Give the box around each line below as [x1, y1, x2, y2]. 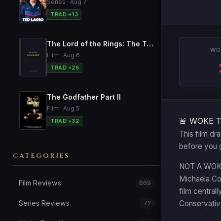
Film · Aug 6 [47, 51, 80, 59]
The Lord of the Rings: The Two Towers [147, 39, 153, 48]
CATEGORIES [13, 151, 70, 160]
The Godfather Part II [47, 93, 121, 101]
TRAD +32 [50, 118, 79, 124]
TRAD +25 [50, 65, 79, 71]
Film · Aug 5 [47, 105, 79, 112]
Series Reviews [19, 199, 70, 207]
